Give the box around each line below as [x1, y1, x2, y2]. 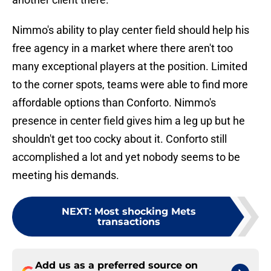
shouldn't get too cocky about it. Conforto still [12, 132, 227, 146]
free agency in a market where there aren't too [12, 42, 233, 55]
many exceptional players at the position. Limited [12, 60, 247, 73]
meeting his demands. [12, 169, 119, 182]
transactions [97, 216, 160, 228]
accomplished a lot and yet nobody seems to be [12, 151, 240, 164]
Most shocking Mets [94, 206, 196, 218]
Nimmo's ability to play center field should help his [12, 24, 249, 37]
